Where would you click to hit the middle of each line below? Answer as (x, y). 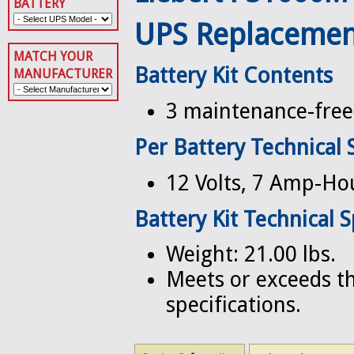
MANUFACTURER (63, 73)
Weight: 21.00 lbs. (251, 255)
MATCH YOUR (53, 56)
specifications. (233, 305)
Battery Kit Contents (233, 75)
